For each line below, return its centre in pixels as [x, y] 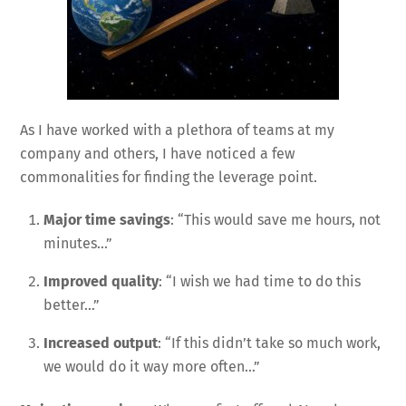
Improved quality [101, 281]
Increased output [101, 343]
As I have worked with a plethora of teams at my [178, 130]
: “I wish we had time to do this [260, 281]
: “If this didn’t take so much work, [269, 343]
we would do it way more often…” [152, 366]
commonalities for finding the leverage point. [169, 178]
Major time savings [107, 219]
